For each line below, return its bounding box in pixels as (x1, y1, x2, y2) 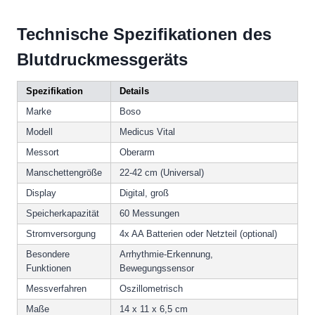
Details (120, 85, 149, 96)
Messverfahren (26, 283, 86, 294)
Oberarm (120, 146, 155, 157)
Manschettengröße (26, 167, 102, 178)
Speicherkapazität (26, 207, 99, 219)
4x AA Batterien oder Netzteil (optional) (120, 228, 277, 239)
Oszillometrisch (120, 283, 183, 294)
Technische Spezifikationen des (17, 24, 271, 44)
